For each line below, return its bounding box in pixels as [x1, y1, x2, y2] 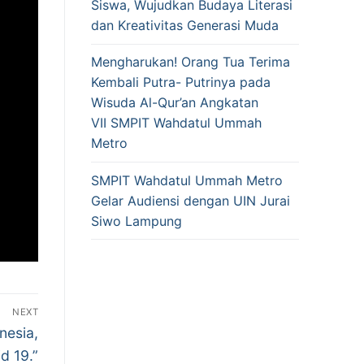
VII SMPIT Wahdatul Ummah [91, 115, 262, 132]
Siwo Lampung [91, 212, 182, 229]
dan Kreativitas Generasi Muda [91, 17, 279, 34]
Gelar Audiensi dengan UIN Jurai [91, 192, 290, 209]
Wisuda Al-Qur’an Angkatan [91, 94, 258, 111]
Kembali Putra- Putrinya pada [91, 74, 271, 91]
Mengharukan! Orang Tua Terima [91, 54, 290, 71]
